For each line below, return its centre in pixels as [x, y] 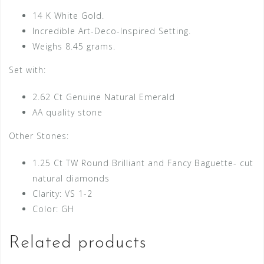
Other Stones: [39, 136]
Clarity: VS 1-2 [62, 193]
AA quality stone [67, 112]
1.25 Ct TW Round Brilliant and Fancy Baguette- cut [143, 163]
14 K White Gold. [68, 15]
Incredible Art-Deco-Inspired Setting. [112, 31]
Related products [78, 243]
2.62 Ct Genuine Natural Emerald [104, 97]
